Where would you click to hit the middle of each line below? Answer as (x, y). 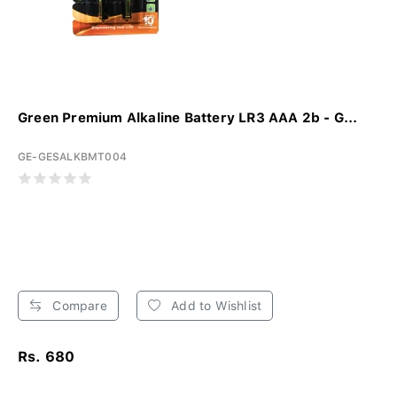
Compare (78, 305)
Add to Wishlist (215, 305)
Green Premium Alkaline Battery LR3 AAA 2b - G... (188, 117)
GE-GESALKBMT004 (72, 156)
